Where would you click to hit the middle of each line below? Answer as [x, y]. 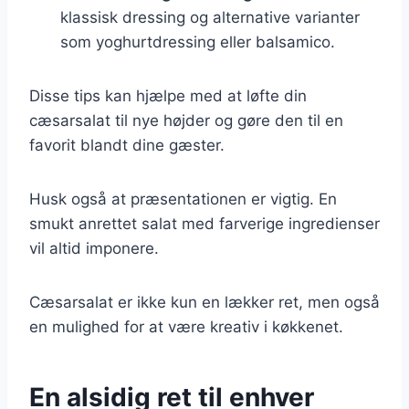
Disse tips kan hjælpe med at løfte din [168, 95]
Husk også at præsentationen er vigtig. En [183, 199]
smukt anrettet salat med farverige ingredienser [204, 223]
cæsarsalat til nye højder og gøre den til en [186, 120]
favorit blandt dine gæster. [127, 145]
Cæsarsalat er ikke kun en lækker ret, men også [204, 302]
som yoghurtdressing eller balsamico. [198, 42]
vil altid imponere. [94, 248]
